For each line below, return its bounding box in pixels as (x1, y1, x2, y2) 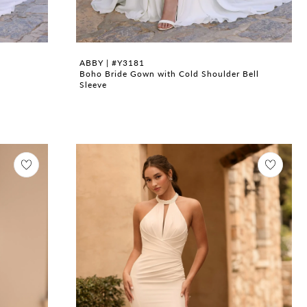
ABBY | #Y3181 (79, 56, 145, 68)
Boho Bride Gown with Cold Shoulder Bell (79, 67, 259, 79)
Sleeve (79, 78, 107, 90)
